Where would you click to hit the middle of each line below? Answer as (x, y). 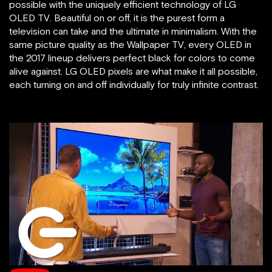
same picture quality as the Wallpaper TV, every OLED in (130, 44)
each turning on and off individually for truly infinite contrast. (134, 84)
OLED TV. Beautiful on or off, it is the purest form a (117, 17)
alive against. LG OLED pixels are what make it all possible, (133, 71)
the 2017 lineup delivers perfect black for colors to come (132, 57)
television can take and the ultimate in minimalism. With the (133, 31)
